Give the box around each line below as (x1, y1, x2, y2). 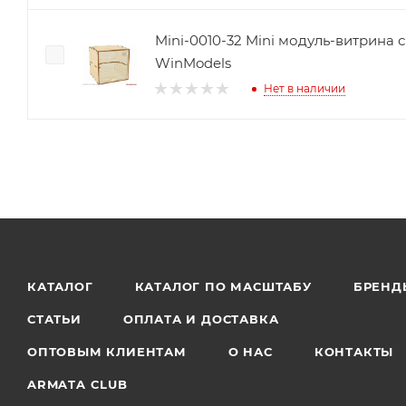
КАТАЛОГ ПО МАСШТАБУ (134, 279, 312, 294)
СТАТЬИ (27, 312, 82, 326)
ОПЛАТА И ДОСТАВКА (122, 312, 279, 326)
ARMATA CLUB (27, 377, 128, 391)
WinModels (155, 53, 231, 72)
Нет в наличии (264, 82, 345, 96)
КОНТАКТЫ (314, 344, 394, 359)
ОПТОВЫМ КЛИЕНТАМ (27, 344, 187, 359)
